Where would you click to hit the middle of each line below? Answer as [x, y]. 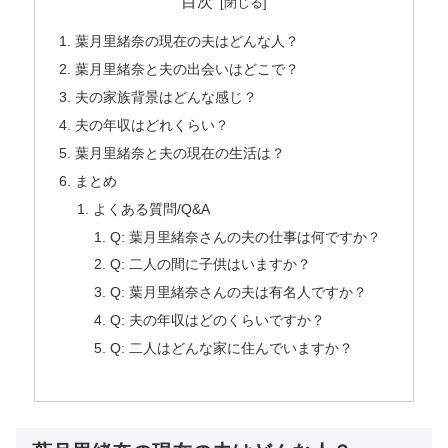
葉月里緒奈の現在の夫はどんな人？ [187, 41]
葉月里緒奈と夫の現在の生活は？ [180, 152]
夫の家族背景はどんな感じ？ [166, 97]
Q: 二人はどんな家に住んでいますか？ [231, 348]
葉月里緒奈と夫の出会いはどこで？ [187, 69]
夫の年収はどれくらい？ [152, 125]
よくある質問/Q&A [151, 208]
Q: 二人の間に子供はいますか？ [210, 264]
